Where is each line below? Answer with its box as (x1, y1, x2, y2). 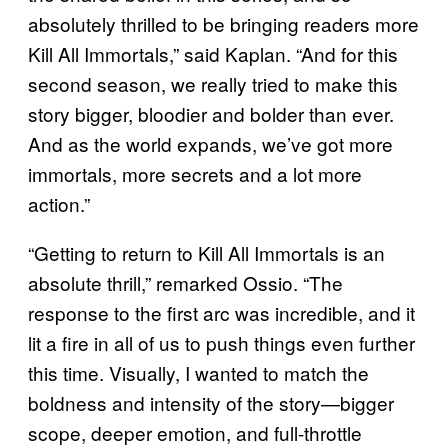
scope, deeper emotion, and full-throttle (28, 418, 362, 446)
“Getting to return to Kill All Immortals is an (28, 238, 385, 266)
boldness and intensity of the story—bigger (28, 388, 394, 416)
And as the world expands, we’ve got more (28, 129, 393, 157)
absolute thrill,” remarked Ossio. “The (28, 268, 343, 296)
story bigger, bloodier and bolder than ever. (28, 99, 394, 127)
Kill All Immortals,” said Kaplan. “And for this (28, 39, 398, 67)
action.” (28, 189, 90, 217)
